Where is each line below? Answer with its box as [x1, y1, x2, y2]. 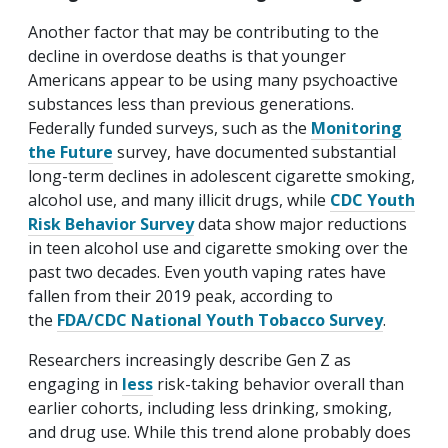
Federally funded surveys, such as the [28, 117, 311, 140]
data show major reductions [194, 213, 407, 236]
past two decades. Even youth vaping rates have [28, 261, 386, 284]
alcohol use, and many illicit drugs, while [28, 189, 330, 212]
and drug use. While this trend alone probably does [28, 421, 411, 444]
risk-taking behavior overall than [153, 373, 404, 396]
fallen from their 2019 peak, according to [28, 285, 333, 308]
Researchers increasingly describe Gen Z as [28, 349, 351, 372]
